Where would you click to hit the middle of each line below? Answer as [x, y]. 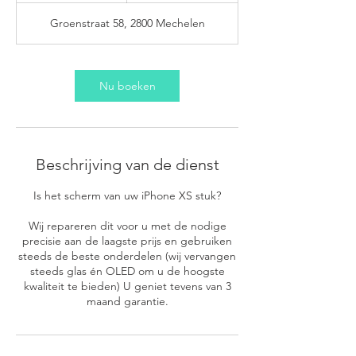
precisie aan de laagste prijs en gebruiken [127, 241]
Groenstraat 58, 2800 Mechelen [127, 23]
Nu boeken [127, 86]
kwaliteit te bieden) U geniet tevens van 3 [127, 286]
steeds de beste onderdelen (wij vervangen [127, 256]
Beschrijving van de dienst [127, 164]
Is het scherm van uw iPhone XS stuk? [127, 195]
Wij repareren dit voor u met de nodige [127, 226]
